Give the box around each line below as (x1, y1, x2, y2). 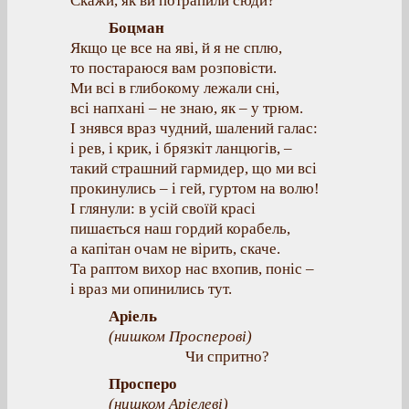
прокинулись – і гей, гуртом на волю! (70, 180, 320, 197)
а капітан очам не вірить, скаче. (70, 240, 280, 257)
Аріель (109, 308, 157, 325)
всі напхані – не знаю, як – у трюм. (70, 100, 303, 117)
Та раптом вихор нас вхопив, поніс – (70, 260, 314, 278)
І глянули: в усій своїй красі (70, 200, 256, 217)
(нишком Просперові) (109, 328, 252, 345)
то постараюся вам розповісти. (70, 59, 277, 77)
